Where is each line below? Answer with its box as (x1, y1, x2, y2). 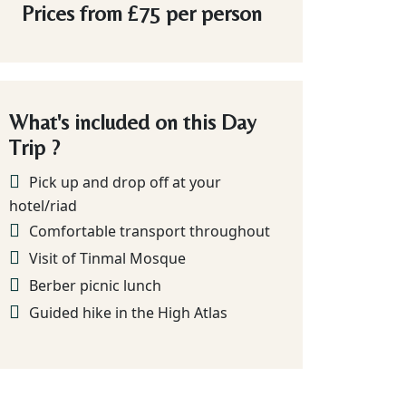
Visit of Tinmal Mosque (29, 248, 186, 269)
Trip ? (9, 135, 60, 160)
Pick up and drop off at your (29, 172, 221, 193)
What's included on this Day (9, 110, 256, 135)
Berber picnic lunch (29, 275, 161, 296)
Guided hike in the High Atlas (29, 303, 227, 324)
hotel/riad (9, 196, 77, 217)
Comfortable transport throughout (29, 221, 270, 242)
